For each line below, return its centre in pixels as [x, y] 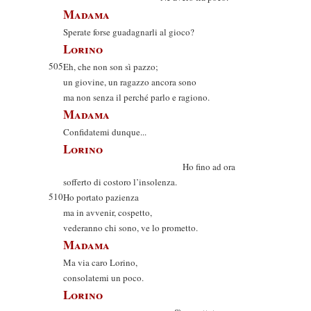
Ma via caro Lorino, [100, 262]
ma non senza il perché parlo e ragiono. [136, 97]
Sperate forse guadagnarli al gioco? [129, 32]
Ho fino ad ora [149, 167]
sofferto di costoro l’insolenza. [120, 182]
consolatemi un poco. [103, 278]
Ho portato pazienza [101, 197]
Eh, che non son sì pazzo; [111, 67]
